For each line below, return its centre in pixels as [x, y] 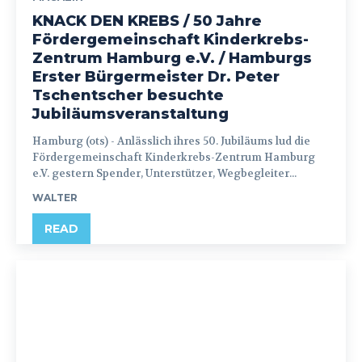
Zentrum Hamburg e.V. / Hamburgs [172, 58]
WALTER [55, 197]
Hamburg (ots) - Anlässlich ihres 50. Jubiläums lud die [75, 141]
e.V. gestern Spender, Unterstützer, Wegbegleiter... [164, 173]
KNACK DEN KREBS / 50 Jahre [147, 21]
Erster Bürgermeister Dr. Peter [156, 76]
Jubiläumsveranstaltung [130, 114]
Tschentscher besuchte [128, 95]
